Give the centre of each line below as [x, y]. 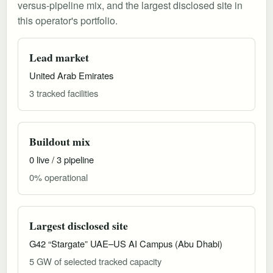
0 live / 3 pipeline [62, 159]
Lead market [59, 57]
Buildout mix [60, 141]
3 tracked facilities [64, 93]
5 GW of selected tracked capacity [95, 261]
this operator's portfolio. [68, 20]
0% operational [58, 177]
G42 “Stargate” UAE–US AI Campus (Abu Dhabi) [126, 243]
